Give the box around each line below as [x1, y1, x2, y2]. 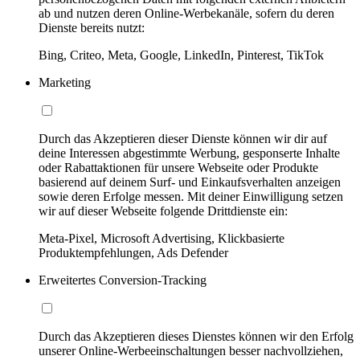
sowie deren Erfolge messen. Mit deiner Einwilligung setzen [39, 189, 343, 203]
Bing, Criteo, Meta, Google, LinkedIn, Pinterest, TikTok [39, 47, 324, 62]
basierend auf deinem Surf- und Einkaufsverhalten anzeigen [39, 174, 341, 189]
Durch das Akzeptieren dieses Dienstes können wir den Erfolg [39, 329, 354, 343]
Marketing [39, 75, 91, 89]
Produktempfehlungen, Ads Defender [39, 245, 228, 260]
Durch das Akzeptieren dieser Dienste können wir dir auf [39, 131, 327, 145]
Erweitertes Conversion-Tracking [39, 272, 207, 287]
